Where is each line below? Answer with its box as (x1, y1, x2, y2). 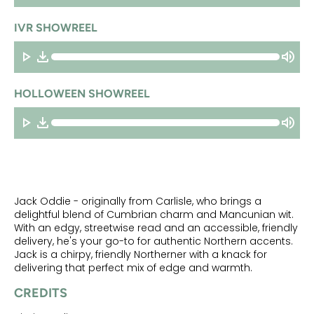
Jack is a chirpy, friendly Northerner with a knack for (14, 247, 267, 261)
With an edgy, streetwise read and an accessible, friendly (14, 220, 298, 235)
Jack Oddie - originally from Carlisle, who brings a (14, 193, 261, 208)
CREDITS (14, 285, 67, 301)
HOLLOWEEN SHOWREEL (14, 86, 150, 100)
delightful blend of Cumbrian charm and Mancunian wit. (14, 207, 294, 221)
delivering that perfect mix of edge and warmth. (14, 260, 252, 275)
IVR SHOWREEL (14, 20, 97, 34)
